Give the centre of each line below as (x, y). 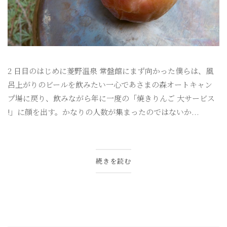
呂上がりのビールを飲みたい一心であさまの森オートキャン (110, 85)
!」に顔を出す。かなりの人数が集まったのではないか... (103, 112)
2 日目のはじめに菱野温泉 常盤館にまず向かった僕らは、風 (110, 71)
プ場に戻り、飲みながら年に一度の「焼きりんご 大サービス (111, 98)
